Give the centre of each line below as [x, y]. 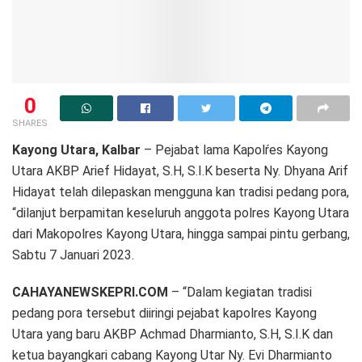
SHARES [30, 123]
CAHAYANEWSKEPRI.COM [90, 292]
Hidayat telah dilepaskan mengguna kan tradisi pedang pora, [181, 192]
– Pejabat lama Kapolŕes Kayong [234, 149]
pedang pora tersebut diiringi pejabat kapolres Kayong [164, 313]
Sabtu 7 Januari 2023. [73, 255]
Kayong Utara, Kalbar [76, 149]
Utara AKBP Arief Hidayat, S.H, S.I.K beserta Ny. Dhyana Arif [180, 170]
